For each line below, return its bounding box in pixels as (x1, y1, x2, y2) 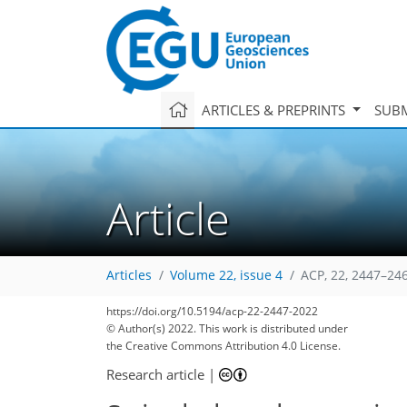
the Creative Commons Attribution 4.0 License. (106, 338, 341, 353)
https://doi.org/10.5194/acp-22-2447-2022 (106, 303, 318, 319)
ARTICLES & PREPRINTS (201, 100, 349, 119)
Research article (106, 364, 204, 383)
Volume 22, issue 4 (170, 267, 283, 284)
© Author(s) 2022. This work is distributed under (106, 321, 348, 336)
